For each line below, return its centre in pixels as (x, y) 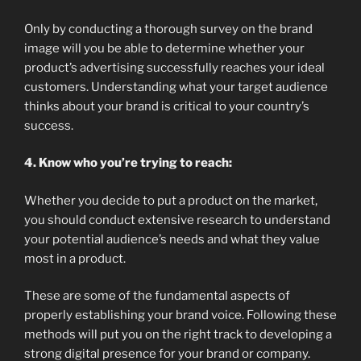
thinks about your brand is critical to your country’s (167, 106)
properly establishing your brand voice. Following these (180, 315)
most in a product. (75, 258)
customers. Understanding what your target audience (176, 87)
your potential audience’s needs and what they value (172, 239)
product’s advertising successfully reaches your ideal (174, 67)
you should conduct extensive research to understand (177, 220)
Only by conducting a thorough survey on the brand (168, 29)
